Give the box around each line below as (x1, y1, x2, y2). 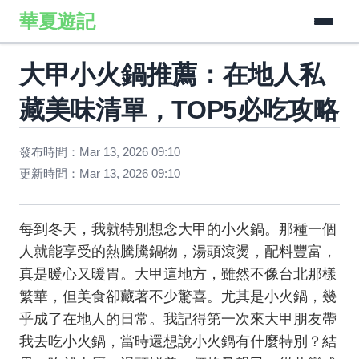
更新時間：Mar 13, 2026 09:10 (19, 167, 180, 180)
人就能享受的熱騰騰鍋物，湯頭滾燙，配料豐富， (19, 244, 337, 260)
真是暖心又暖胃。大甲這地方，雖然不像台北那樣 (19, 266, 337, 282)
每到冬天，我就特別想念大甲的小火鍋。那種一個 (19, 221, 337, 237)
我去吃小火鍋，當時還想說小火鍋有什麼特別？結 (19, 333, 337, 349)
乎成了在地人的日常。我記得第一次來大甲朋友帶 (19, 311, 337, 327)
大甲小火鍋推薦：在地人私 (19, 60, 325, 89)
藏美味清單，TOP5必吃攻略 (19, 95, 339, 124)
